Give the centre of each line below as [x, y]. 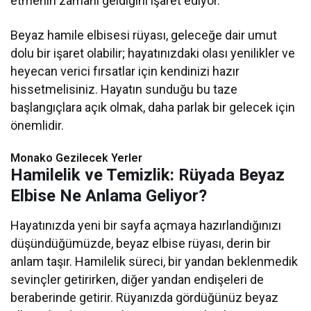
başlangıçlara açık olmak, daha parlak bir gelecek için [153, 108]
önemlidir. [37, 126]
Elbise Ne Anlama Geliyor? [109, 196]
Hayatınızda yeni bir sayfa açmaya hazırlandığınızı [146, 226]
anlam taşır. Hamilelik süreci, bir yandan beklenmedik [154, 262]
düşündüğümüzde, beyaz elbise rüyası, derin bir [141, 244]
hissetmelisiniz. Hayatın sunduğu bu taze [124, 90]
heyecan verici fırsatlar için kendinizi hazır [125, 72]
